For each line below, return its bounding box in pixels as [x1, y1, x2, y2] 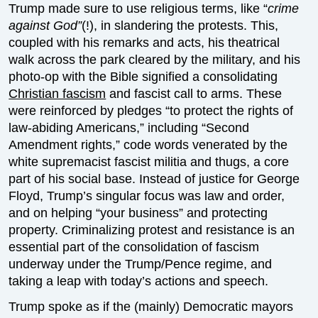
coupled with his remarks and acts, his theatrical [9, 35, 280, 50]
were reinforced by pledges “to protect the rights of [9, 104, 294, 118]
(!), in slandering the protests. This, [82, 18, 279, 33]
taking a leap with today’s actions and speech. [9, 274, 269, 288]
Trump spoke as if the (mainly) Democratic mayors [9, 300, 294, 314]
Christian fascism [9, 87, 106, 101]
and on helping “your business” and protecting [9, 206, 268, 220]
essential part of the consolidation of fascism [9, 240, 260, 254]
